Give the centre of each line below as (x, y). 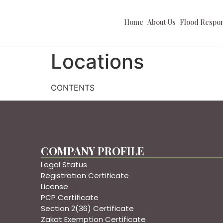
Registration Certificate (85, 175)
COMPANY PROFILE (93, 151)
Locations (97, 61)
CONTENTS (73, 88)
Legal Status (64, 164)
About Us (162, 22)
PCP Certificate (70, 197)
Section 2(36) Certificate (87, 208)
